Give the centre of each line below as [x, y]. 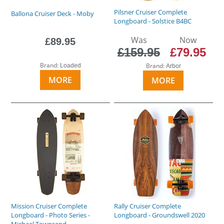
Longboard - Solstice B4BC [153, 21]
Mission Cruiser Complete [49, 206]
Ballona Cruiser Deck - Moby [53, 13]
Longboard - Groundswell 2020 [160, 215]
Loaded [70, 65]
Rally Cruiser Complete [148, 206]
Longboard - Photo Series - [51, 215]
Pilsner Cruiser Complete [151, 12]
